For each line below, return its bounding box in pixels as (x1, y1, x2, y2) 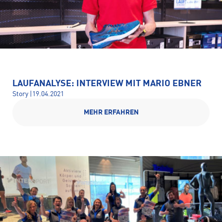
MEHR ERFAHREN (83, 109, 139, 116)
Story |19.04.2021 (12, 91, 64, 98)
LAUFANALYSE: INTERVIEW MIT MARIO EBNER (12, 79, 202, 88)
